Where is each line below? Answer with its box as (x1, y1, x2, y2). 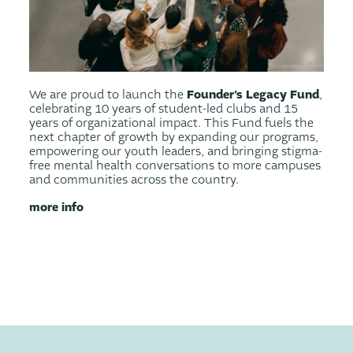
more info (29, 199, 84, 215)
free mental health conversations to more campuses (29, 158, 321, 173)
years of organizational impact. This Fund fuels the (29, 115, 314, 131)
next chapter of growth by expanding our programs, (29, 129, 319, 145)
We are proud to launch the (29, 87, 188, 102)
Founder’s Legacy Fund (187, 86, 320, 102)
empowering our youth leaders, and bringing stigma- (29, 143, 323, 159)
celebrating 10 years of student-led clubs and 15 (29, 101, 299, 117)
